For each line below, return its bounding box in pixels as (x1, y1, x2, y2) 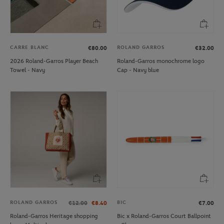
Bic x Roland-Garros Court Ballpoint (117, 212, 211, 219)
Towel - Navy (10, 66, 45, 74)
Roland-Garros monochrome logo (117, 57, 204, 65)
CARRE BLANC (10, 44, 49, 51)
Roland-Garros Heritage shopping (10, 212, 98, 219)
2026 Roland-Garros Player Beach (10, 57, 98, 65)
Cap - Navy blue (117, 66, 159, 74)
